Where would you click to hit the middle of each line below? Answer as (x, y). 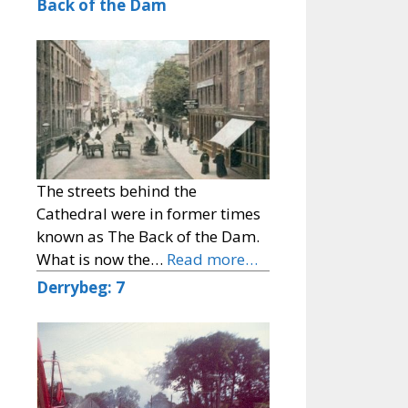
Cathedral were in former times (148, 214)
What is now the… (102, 260)
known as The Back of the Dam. (150, 237)
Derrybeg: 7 (81, 288)
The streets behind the (117, 191)
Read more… (212, 260)
